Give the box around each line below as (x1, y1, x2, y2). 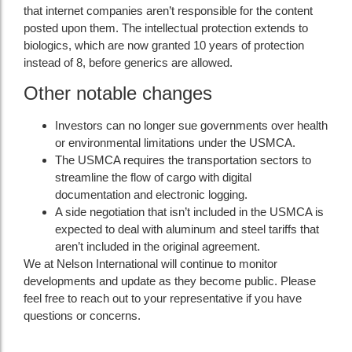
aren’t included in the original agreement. (55, 240, 260, 254)
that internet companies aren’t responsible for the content (24, 3, 313, 17)
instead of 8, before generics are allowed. (24, 55, 233, 69)
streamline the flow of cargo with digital (55, 170, 251, 185)
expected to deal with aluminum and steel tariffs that (55, 222, 319, 236)
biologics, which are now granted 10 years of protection (24, 38, 304, 52)
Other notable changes (24, 82, 212, 104)
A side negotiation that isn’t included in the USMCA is (55, 205, 324, 219)
